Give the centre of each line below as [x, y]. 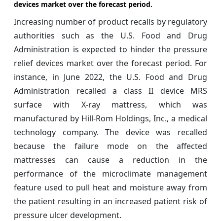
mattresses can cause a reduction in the [110, 160]
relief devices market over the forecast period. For [110, 63]
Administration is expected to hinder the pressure [110, 50]
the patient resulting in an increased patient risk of [110, 202]
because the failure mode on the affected [110, 146]
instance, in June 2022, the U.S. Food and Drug [110, 77]
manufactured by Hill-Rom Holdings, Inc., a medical [110, 119]
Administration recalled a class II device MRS [110, 91]
